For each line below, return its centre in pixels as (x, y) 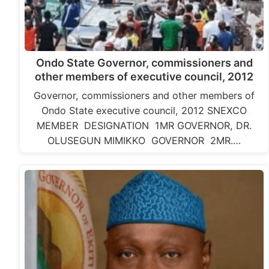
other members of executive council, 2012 (144, 77)
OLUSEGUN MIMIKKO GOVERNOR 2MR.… (144, 141)
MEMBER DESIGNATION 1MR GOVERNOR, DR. (144, 126)
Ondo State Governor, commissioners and (144, 63)
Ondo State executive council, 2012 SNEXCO (144, 111)
